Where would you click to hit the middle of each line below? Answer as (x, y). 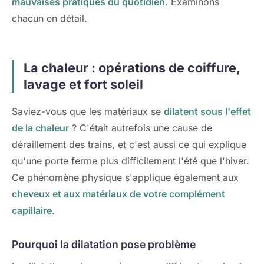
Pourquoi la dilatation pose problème (104, 244)
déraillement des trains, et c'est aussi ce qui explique (129, 144)
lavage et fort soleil (83, 84)
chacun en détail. (49, 18)
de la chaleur (40, 128)
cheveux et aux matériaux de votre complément (118, 194)
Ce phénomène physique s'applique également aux (125, 177)
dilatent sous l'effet (207, 111)
